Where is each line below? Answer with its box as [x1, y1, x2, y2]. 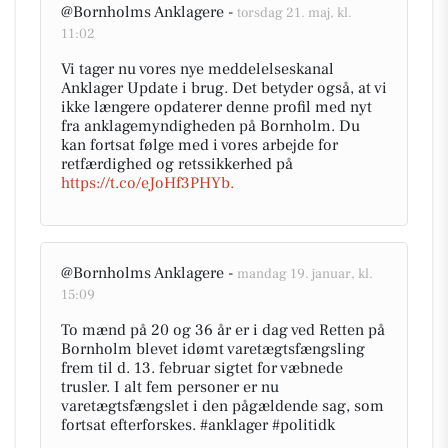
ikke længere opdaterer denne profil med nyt [61, 97, 372, 117]
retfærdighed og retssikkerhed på [61, 154, 293, 174]
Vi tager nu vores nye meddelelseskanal [61, 59, 334, 79]
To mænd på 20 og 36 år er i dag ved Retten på [61, 320, 385, 340]
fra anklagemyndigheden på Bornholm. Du [61, 116, 360, 136]
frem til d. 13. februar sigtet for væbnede [61, 358, 343, 378]
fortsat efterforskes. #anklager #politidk [61, 415, 335, 435]
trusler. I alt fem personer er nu [61, 377, 279, 397]
